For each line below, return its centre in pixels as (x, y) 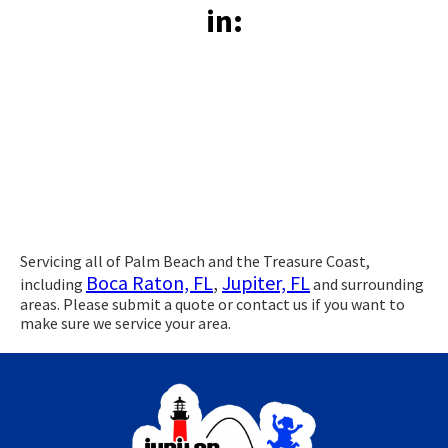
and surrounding (367, 283)
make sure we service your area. (125, 322)
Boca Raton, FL (149, 282)
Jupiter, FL (266, 282)
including (53, 283)
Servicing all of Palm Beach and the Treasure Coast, (195, 260)
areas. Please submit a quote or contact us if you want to (212, 303)
